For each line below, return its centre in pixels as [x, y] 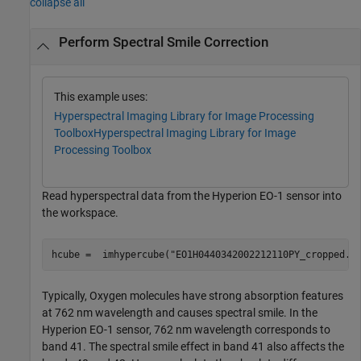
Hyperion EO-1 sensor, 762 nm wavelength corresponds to [186, 330]
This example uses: [101, 96]
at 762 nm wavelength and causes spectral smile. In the [180, 313]
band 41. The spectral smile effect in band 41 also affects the [193, 347]
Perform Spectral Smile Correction [163, 42]
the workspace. [80, 213]
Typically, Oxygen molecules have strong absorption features [193, 296]
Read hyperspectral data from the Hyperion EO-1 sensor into [192, 196]
